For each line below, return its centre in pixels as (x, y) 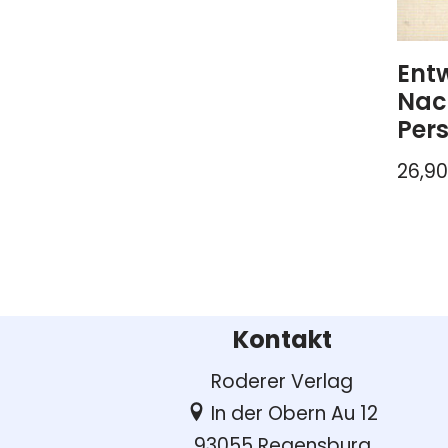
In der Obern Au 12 (291, 414)
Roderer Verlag (282, 382)
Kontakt (282, 340)
